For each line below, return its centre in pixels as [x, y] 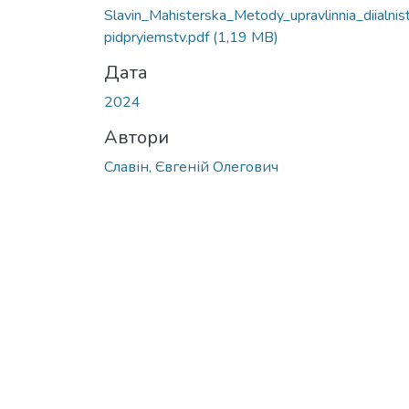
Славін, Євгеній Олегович [191, 167]
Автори [136, 137]
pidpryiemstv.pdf [158, 37]
